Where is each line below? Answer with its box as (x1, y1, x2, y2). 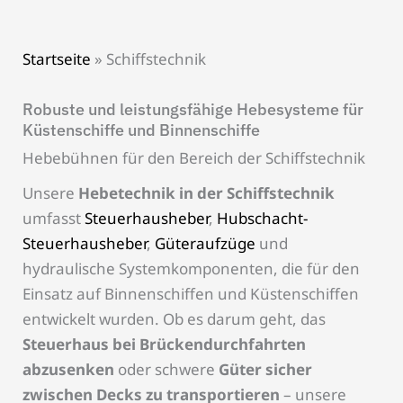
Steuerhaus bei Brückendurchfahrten (22, 333, 306, 354)
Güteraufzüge (155, 232, 255, 254)
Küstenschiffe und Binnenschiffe (22, 119, 260, 140)
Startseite (22, 48, 91, 69)
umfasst (22, 207, 85, 228)
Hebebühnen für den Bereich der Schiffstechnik (22, 147, 365, 168)
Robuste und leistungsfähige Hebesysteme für (22, 98, 363, 120)
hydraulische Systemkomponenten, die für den (22, 257, 360, 279)
